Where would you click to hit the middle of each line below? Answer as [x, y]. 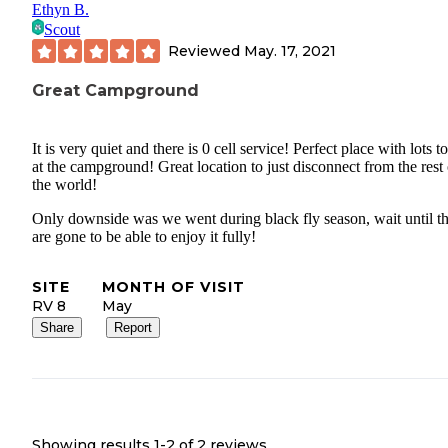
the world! [64, 185]
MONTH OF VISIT [173, 287]
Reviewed [206, 50]
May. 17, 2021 [290, 50]
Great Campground [115, 91]
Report [133, 328]
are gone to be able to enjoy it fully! [144, 237]
